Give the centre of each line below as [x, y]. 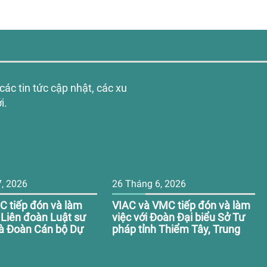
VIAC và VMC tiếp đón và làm [181, 205]
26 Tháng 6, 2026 [149, 184]
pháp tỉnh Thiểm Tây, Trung [176, 229]
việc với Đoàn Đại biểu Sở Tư [178, 217]
